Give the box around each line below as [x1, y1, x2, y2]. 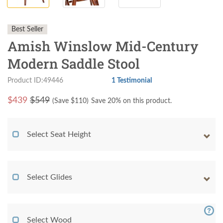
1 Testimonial [111, 77, 152, 85]
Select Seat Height [27, 130, 91, 139]
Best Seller [11, 26, 43, 33]
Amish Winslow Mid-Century [7, 37, 198, 55]
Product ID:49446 [7, 77, 63, 85]
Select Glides [27, 173, 72, 182]
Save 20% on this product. [91, 98, 172, 105]
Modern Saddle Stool [7, 55, 140, 73]
